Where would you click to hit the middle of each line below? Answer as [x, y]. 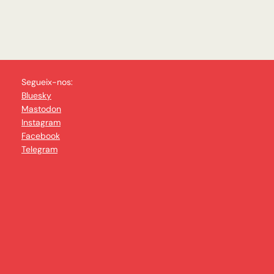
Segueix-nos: [47, 82]
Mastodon [41, 109]
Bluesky [36, 96]
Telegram [39, 150]
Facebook [41, 136]
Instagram [41, 123]
